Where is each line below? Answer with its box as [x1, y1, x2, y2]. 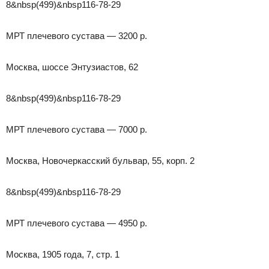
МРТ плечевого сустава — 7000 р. [6, 124, 147, 134]
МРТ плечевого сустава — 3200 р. [6, 30, 147, 41]
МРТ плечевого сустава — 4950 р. [6, 217, 147, 228]
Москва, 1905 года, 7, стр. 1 [6, 249, 119, 259]
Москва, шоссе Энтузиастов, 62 [6, 61, 138, 72]
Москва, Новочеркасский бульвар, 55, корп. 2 [6, 155, 195, 166]
